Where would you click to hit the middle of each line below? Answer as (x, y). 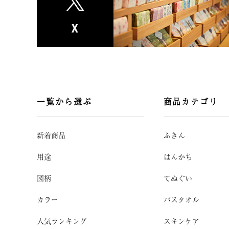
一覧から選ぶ (64, 101)
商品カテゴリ (191, 101)
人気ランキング (62, 221)
